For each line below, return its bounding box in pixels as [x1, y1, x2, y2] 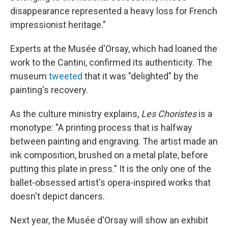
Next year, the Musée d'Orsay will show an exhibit [10, 215, 208, 225]
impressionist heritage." [10, 19, 106, 30]
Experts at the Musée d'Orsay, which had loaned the [10, 43, 217, 54]
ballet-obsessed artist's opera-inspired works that [10, 177, 211, 188]
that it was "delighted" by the [82, 71, 198, 81]
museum [10, 71, 49, 81]
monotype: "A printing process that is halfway [10, 122, 192, 133]
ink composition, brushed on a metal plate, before [10, 150, 208, 160]
